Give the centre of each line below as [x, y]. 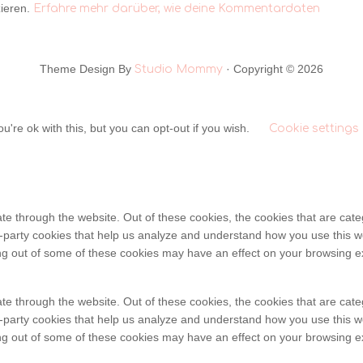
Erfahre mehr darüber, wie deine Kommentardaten [177, 9]
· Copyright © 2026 [273, 69]
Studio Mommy [179, 69]
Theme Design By [87, 69]
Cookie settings [314, 128]
